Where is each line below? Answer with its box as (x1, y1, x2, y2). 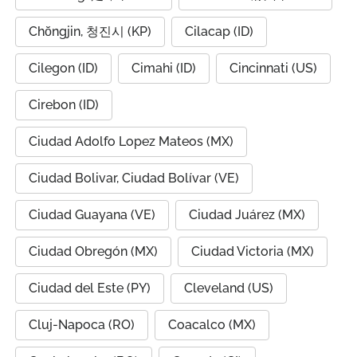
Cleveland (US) (184, 280, 273, 296)
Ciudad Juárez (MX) (189, 207, 305, 222)
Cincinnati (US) (229, 61, 317, 76)
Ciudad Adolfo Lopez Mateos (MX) (29, 134, 233, 149)
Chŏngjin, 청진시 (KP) (29, 24, 151, 39)
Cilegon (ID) (29, 61, 98, 76)
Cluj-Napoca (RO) (29, 317, 135, 332)
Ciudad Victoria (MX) (191, 244, 314, 259)
